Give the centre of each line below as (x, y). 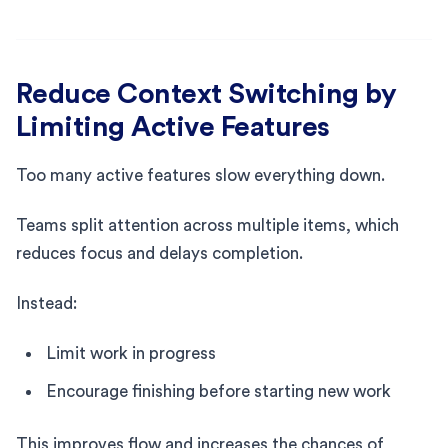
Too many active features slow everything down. (200, 175)
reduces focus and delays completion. (159, 253)
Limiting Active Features (173, 126)
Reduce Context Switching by (206, 93)
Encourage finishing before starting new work (218, 391)
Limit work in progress (131, 353)
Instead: (46, 303)
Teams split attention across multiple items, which (207, 225)
